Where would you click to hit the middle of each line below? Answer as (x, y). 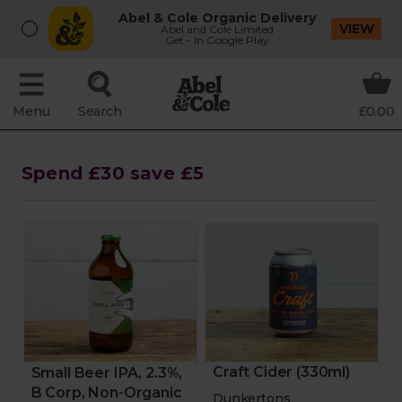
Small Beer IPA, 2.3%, (107, 372)
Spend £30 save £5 (113, 173)
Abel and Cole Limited (218, 29)
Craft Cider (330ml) (281, 372)
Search (100, 111)
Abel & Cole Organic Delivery (218, 18)
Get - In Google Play (218, 40)
